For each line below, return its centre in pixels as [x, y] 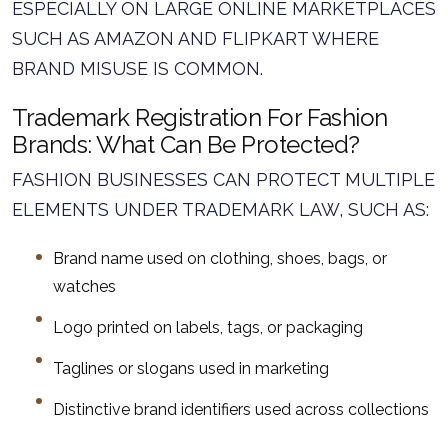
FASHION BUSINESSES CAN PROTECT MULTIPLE [223, 179]
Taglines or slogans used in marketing [191, 368]
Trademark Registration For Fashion [200, 117]
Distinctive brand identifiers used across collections [241, 409]
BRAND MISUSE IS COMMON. [137, 68]
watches [84, 286]
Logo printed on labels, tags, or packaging [208, 327]
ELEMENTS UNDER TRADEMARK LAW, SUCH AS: [220, 209]
